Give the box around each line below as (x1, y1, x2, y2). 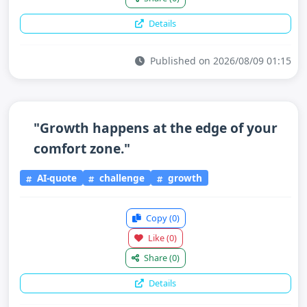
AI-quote (34, 171, 77, 184)
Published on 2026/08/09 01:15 (147, 54, 291, 67)
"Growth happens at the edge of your (34, 119, 278, 137)
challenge (97, 171, 145, 184)
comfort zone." (34, 139, 130, 158)
